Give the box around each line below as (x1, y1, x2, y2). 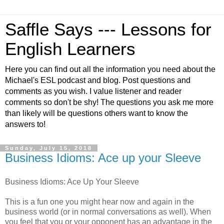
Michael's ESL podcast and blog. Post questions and (5, 76, 190, 84)
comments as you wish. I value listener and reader (5, 87, 181, 95)
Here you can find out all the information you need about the (5, 65, 215, 73)
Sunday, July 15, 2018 (5, 145, 92, 151)
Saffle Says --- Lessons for (5, 20, 211, 39)
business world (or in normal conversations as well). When (5, 207, 211, 216)
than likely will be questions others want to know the (5, 109, 188, 117)
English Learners (5, 39, 135, 58)
